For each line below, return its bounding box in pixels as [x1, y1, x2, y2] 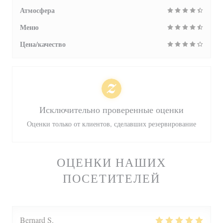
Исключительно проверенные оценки [39, 104, 184, 115]
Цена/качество [20, 39, 66, 49]
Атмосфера [20, 5, 55, 15]
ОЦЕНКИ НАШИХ [56, 154, 167, 170]
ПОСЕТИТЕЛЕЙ [62, 170, 161, 186]
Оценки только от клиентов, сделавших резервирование [27, 119, 196, 128]
